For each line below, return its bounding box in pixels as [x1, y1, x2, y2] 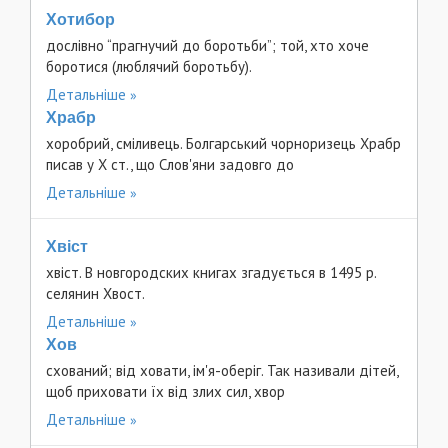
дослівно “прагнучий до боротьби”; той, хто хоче [46, 36, 369, 55]
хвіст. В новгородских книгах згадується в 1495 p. [46, 263, 376, 282]
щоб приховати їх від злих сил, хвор [46, 382, 285, 401]
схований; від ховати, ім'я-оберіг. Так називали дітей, [46, 361, 398, 380]
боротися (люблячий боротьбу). [46, 57, 252, 76]
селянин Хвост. [46, 284, 145, 303]
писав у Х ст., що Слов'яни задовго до [46, 155, 298, 174]
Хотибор [46, 11, 115, 28]
